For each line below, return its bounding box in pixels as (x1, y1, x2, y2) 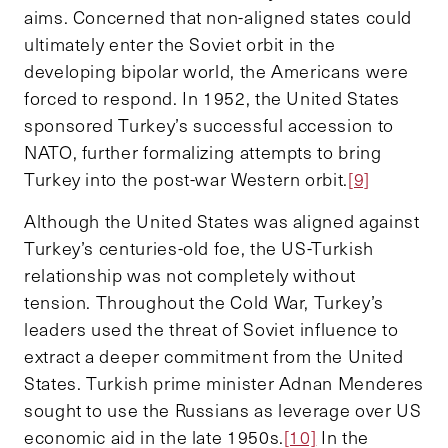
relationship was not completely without (24, 262, 356, 287)
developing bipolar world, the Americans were (24, 58, 409, 83)
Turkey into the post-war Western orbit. (24, 166, 348, 191)
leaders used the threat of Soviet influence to (24, 316, 399, 341)
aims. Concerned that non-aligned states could (24, 4, 412, 29)
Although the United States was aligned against (24, 208, 420, 233)
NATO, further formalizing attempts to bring (24, 139, 382, 164)
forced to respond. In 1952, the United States (24, 85, 400, 110)
